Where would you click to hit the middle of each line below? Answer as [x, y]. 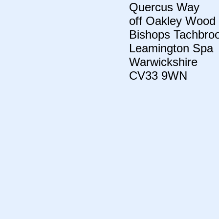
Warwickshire [163, 62]
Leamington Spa [171, 48]
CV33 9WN [158, 76]
